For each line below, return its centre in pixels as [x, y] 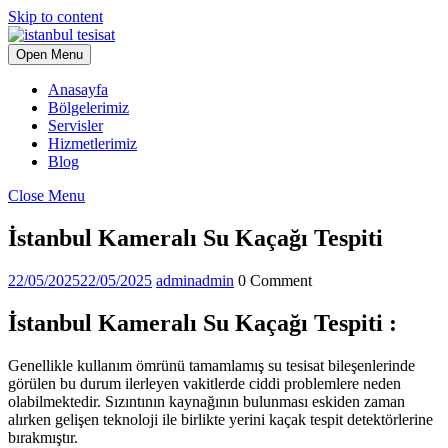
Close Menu [46, 195]
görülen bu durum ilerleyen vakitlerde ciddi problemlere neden [204, 383]
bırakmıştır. [43, 437]
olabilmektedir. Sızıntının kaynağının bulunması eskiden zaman [206, 401]
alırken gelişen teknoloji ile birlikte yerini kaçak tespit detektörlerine [220, 419]
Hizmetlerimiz [92, 143]
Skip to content [55, 16]
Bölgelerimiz [88, 107]
